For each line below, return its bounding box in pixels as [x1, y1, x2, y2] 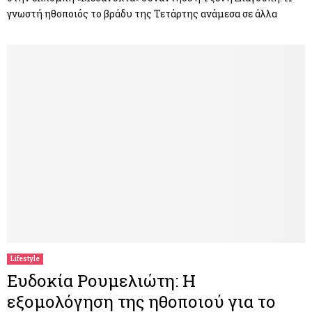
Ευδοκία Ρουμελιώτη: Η [7, 269, 196, 292]
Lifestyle [10, 253, 40, 263]
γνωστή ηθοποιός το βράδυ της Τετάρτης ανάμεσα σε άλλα [7, 6, 277, 20]
